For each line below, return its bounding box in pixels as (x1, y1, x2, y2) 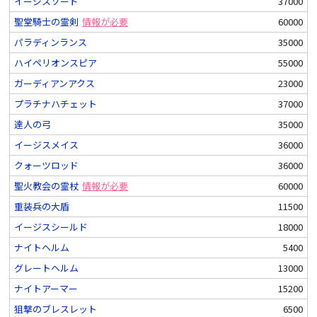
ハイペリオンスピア (14, 56, 97, 70)
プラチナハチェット (14, 97, 97, 111)
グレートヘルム (14, 261, 79, 275)
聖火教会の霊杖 (14, 179, 79, 193)
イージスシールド (14, 220, 88, 234)
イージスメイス (14, 138, 79, 152)
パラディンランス (14, 35, 87, 50)
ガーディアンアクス (14, 76, 95, 91)
